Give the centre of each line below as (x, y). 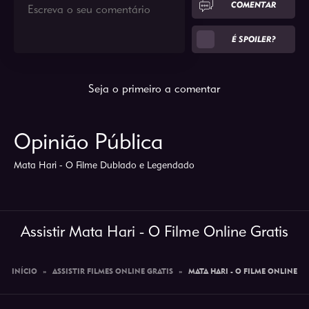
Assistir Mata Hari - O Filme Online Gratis (154, 231)
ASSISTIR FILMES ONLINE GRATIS (112, 272)
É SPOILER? (254, 39)
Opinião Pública (88, 141)
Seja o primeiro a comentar (154, 89)
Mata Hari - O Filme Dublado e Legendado (104, 165)
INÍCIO (24, 272)
